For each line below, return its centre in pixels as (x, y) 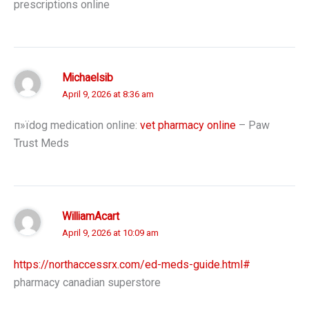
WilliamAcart (91, 217)
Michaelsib (88, 78)
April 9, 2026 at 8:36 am (108, 94)
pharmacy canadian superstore (87, 282)
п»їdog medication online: (77, 126)
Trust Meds (41, 143)
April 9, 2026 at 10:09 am (110, 233)
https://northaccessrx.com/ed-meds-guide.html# (132, 264)
